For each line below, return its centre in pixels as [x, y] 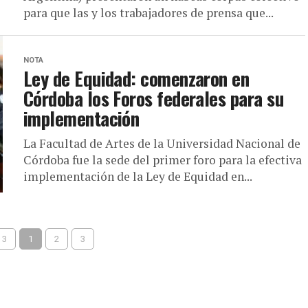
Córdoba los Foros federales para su [153, 98]
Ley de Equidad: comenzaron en [136, 78]
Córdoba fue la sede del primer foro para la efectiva [163, 160]
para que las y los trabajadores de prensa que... [148, 13]
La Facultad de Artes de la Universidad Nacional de [162, 143]
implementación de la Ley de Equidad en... [138, 176]
